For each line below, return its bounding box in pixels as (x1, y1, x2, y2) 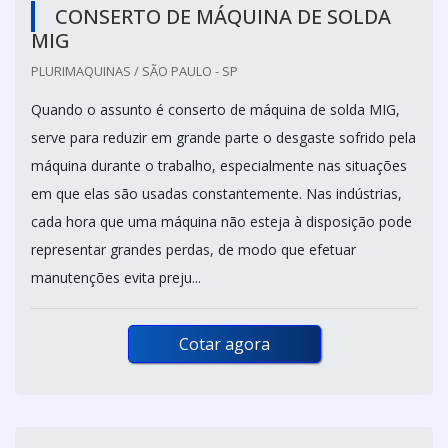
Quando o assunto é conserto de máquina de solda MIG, (31, 100, 400, 120)
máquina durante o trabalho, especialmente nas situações (31, 156, 407, 176)
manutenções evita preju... (31, 268, 201, 288)
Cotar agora (178, 333, 270, 356)
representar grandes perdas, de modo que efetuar (31, 240, 356, 260)
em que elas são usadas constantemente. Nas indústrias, (31, 184, 402, 204)
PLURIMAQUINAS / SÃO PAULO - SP (31, 62, 238, 81)
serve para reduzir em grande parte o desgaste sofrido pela (31, 128, 416, 148)
